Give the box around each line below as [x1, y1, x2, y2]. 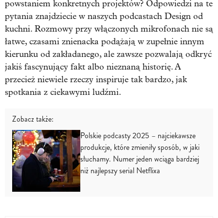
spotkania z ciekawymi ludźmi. [5, 87, 121, 97]
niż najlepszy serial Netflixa [80, 164, 160, 176]
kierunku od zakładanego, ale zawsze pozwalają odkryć [5, 49, 212, 59]
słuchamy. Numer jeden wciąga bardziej [80, 153, 199, 164]
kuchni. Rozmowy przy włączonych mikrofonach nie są [5, 23, 213, 34]
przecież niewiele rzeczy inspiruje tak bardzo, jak [5, 74, 187, 85]
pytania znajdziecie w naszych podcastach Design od [5, 11, 203, 21]
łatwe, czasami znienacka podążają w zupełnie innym [5, 36, 204, 47]
